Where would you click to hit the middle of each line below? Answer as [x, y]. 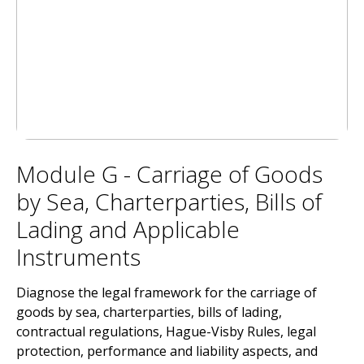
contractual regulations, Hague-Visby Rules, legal [166, 331]
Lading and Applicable [128, 229]
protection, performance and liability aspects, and [167, 351]
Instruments [78, 257]
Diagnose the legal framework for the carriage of [167, 292]
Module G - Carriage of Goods [169, 174]
